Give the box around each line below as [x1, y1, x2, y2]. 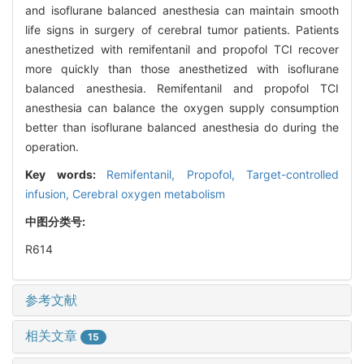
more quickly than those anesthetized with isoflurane [25, 61, 339, 76]
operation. [25, 139, 79, 154]
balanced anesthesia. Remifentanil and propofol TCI [25, 80, 339, 95]
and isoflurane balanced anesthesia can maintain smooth [25, 2, 339, 17]
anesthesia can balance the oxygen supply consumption [25, 100, 339, 115]
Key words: [25, 167, 106, 181]
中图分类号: [25, 214, 88, 228]
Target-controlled [246, 167, 339, 181]
